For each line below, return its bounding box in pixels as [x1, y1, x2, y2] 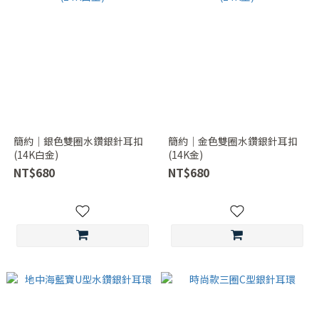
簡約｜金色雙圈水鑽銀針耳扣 [167, 134, 298, 148]
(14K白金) [13, 147, 58, 162]
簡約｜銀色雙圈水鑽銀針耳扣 [13, 134, 143, 148]
